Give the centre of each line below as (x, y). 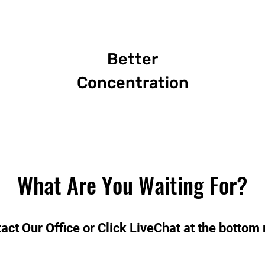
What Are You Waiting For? (132, 185)
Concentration (132, 83)
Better (132, 59)
